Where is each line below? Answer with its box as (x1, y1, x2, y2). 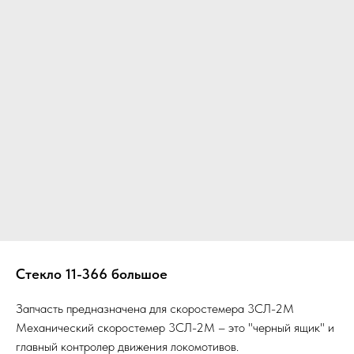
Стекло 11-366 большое (16, 265, 168, 282)
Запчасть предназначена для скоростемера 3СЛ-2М (16, 301, 294, 316)
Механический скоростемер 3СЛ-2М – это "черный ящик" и (16, 320, 334, 335)
